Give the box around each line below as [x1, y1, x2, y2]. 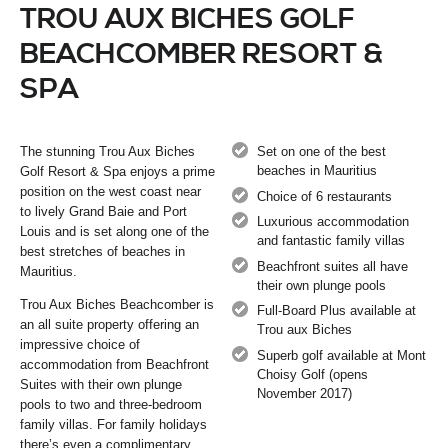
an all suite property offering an [20, 317, 199, 333]
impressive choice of [20, 337, 140, 353]
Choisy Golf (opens [257, 366, 369, 382]
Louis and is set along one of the [20, 224, 209, 240]
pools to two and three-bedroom [20, 397, 202, 413]
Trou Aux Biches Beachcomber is [20, 297, 214, 313]
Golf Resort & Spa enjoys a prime [20, 164, 215, 180]
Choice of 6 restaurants [257, 188, 393, 204]
